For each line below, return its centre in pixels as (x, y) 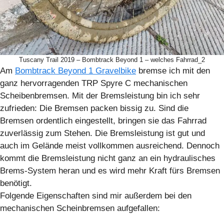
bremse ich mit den (173, 71)
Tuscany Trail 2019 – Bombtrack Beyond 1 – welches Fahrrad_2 (112, 60)
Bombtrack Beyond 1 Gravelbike (75, 71)
